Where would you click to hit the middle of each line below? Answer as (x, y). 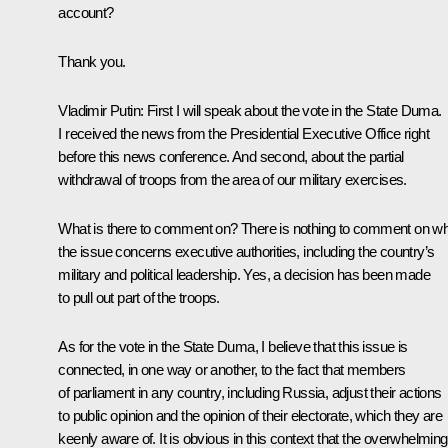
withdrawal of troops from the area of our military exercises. (232, 179)
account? (86, 12)
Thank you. (92, 61)
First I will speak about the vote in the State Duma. (292, 110)
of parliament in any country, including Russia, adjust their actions (250, 392)
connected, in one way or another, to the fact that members (232, 369)
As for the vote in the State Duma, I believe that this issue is (233, 346)
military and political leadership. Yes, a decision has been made (244, 274)
